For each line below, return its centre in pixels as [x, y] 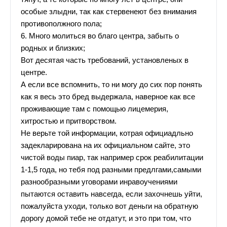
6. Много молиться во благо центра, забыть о [100, 36]
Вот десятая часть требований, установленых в [105, 61]
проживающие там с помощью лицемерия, [94, 109]
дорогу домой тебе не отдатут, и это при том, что [106, 219]
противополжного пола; [61, 24]
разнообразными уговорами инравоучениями [99, 182]
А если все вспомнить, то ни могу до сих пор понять [111, 85]
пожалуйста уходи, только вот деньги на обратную [109, 206]
